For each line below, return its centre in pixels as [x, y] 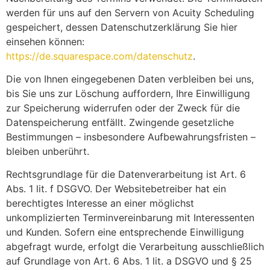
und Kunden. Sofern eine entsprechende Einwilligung [125, 232]
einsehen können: [45, 41]
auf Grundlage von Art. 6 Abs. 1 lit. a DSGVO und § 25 [129, 261]
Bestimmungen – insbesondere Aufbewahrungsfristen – [131, 137]
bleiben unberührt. [48, 151]
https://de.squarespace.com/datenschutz [99, 56]
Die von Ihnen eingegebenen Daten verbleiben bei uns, [130, 79]
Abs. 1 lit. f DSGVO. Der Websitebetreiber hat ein [116, 189]
